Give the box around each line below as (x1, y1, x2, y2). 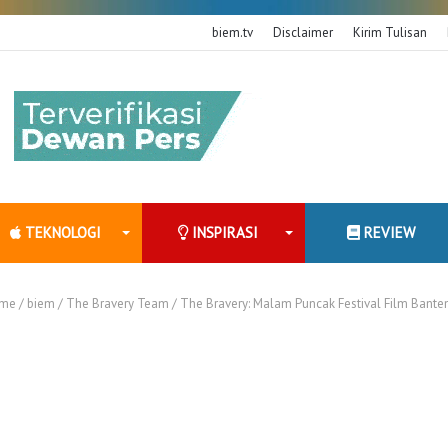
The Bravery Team (65, 294, 169, 312)
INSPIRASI (188, 222, 259, 242)
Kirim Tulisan (353, 24, 427, 41)
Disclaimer (273, 24, 333, 41)
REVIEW (360, 222, 416, 242)
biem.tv (212, 24, 253, 41)
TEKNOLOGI (20, 222, 101, 242)
